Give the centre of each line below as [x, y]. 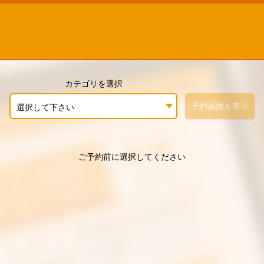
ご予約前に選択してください [132, 156]
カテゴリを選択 [93, 83]
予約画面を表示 [220, 106]
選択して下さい [45, 107]
